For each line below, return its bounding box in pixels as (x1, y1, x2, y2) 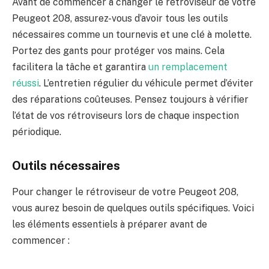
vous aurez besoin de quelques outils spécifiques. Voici (12, 202, 254, 214)
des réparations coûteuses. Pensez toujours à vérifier (12, 94, 249, 106)
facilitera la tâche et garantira (12, 61, 148, 73)
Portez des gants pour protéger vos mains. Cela (12, 45, 225, 57)
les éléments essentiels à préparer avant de (12, 219, 207, 231)
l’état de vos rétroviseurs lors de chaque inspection (12, 110, 239, 122)
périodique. (12, 126, 61, 138)
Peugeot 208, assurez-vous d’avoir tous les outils (12, 13, 228, 25)
